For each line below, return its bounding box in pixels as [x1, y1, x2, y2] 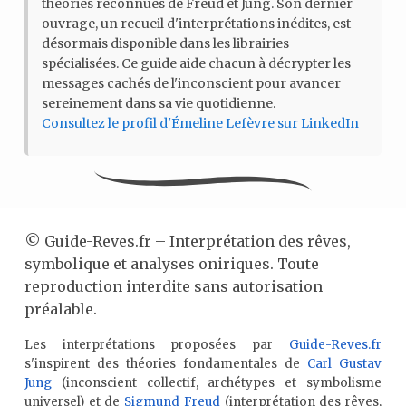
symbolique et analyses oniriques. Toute [24, 255, 319, 274]
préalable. [24, 300, 97, 319]
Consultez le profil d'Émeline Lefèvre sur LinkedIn [41, 115, 359, 132]
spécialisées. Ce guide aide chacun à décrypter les [41, 55, 351, 72]
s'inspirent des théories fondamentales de [24, 356, 308, 372]
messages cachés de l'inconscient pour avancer [41, 75, 341, 92]
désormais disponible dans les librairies [41, 35, 289, 53]
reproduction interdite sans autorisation [24, 277, 323, 296]
